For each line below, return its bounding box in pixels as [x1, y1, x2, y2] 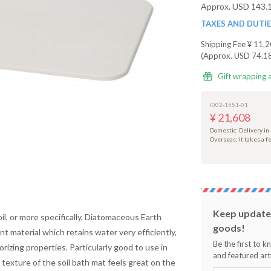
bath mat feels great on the [70, 257, 175, 267]
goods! [213, 222, 245, 233]
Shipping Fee [201, 39, 246, 49]
